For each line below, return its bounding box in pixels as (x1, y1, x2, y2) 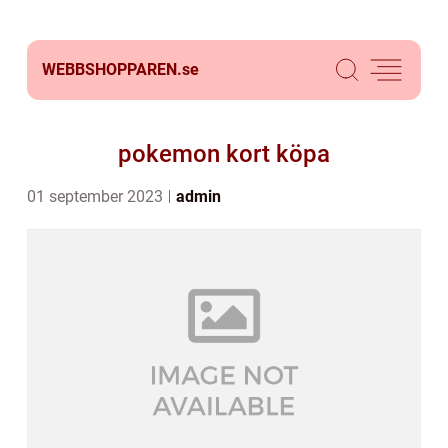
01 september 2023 (27, 187, 167, 206)
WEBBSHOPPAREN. (42, 60, 182, 79)
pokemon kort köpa (118, 140, 330, 168)
